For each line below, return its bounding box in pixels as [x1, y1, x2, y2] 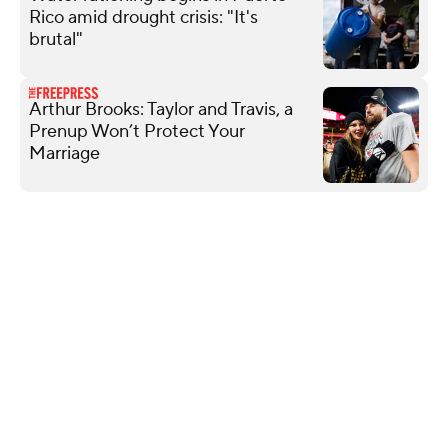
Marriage [29, 141, 100, 165]
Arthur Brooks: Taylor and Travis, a [29, 97, 293, 121]
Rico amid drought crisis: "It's [29, 5, 258, 29]
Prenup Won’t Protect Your [29, 119, 245, 143]
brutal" [29, 27, 83, 51]
